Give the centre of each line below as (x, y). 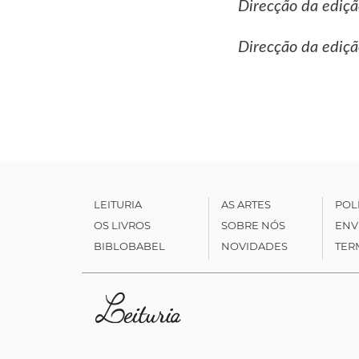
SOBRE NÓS (253, 225)
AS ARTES (246, 204)
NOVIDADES (254, 246)
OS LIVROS (122, 225)
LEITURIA (118, 204)
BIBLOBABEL (129, 246)
